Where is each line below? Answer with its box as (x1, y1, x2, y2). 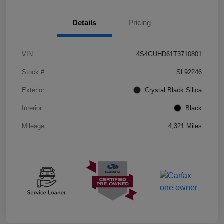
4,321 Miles (168, 122, 202, 130)
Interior (22, 104, 42, 112)
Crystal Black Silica (145, 86, 202, 94)
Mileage (22, 122, 44, 130)
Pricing (128, 18, 151, 27)
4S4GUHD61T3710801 (136, 50, 202, 58)
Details (72, 18, 96, 27)
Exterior (22, 86, 44, 94)
